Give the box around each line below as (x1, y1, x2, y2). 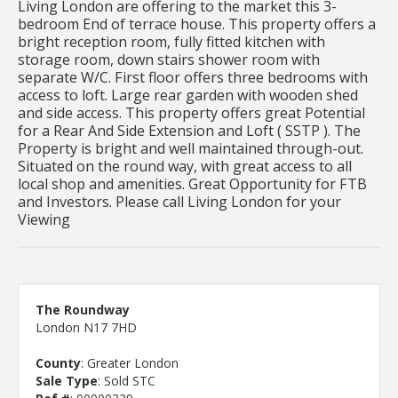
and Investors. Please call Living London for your (18, 191, 341, 211)
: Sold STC (98, 371, 155, 389)
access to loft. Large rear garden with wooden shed (18, 84, 358, 105)
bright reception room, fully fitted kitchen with (18, 31, 325, 52)
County (36, 354, 81, 371)
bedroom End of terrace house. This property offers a (18, 13, 376, 34)
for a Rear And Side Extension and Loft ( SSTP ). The (18, 120, 361, 140)
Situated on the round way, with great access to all (18, 155, 352, 176)
